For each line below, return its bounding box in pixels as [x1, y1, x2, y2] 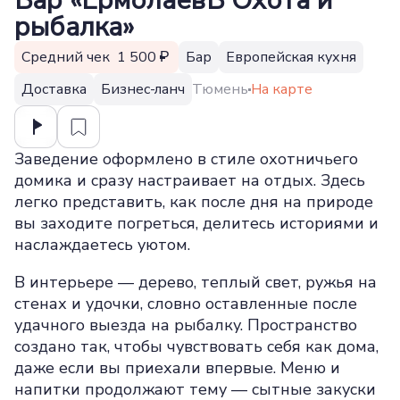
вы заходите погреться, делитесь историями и [14, 212, 379, 234]
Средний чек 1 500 [21, 47, 160, 67]
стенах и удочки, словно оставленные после [14, 293, 357, 314]
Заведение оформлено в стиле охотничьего [14, 148, 358, 170]
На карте [251, 79, 312, 99]
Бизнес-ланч [101, 79, 185, 99]
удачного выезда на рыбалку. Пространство [14, 314, 357, 336]
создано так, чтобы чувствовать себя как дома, [14, 336, 379, 357]
